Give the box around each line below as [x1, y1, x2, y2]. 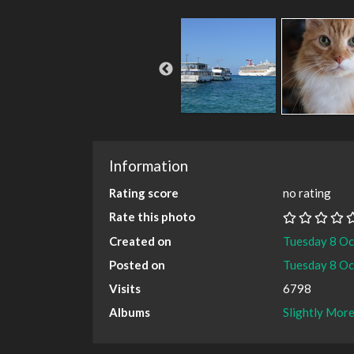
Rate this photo [109, 209, 195, 224]
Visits [109, 281, 141, 296]
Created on [109, 233, 171, 248]
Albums [109, 304, 150, 319]
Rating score [109, 185, 179, 200]
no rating [283, 185, 331, 200]
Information [109, 156, 188, 175]
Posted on [109, 257, 165, 272]
